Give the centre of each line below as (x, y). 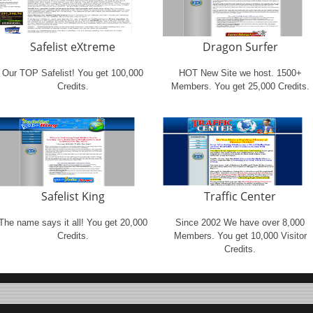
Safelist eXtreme (73, 47)
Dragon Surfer (240, 47)
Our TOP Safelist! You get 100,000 (73, 73)
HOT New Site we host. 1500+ (240, 73)
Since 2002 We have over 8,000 (240, 223)
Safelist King (73, 196)
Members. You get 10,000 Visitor (240, 236)
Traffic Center (240, 196)
